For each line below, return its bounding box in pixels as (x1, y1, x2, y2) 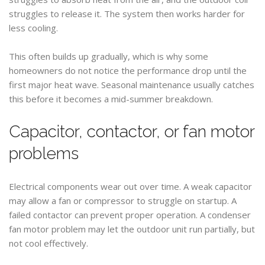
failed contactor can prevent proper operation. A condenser (9, 209, 251, 221)
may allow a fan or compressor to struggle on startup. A (9, 195, 237, 206)
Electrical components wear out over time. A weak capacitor (9, 180, 252, 192)
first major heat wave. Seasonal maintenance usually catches (9, 79, 254, 91)
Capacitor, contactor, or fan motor (9, 122, 254, 141)
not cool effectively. (9, 237, 88, 249)
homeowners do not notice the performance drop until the (9, 64, 247, 76)
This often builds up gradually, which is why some (9, 50, 208, 62)
